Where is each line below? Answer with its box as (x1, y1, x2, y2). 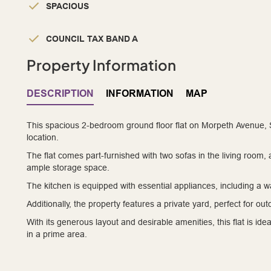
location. (27, 132, 59, 143)
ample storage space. (27, 163, 109, 173)
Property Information (27, 56, 176, 74)
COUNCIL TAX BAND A (46, 34, 138, 44)
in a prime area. (27, 229, 87, 240)
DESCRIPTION (27, 88, 94, 100)
